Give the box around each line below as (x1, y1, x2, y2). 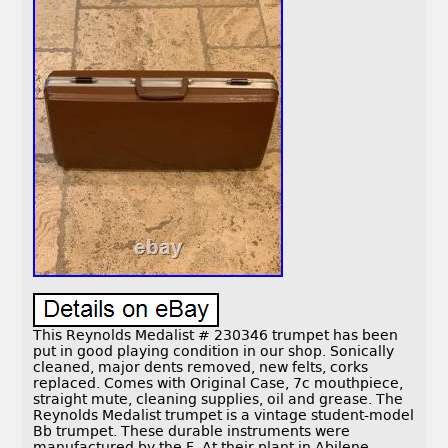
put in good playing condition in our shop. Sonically (33, 343, 395, 360)
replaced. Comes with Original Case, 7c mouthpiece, (33, 375, 404, 392)
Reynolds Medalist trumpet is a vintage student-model (33, 407, 415, 424)
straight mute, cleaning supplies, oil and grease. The (33, 391, 404, 408)
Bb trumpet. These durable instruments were (33, 423, 351, 440)
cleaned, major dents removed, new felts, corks (33, 359, 369, 376)
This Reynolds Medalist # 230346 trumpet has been (33, 327, 399, 344)
